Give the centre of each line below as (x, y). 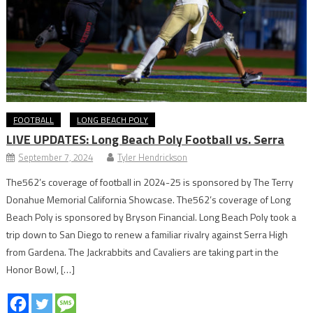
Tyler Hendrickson (153, 158)
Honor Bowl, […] (41, 270)
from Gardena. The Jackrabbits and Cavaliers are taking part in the (143, 252)
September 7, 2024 (56, 158)
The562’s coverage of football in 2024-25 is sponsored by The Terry (150, 182)
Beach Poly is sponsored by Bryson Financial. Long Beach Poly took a (152, 217)
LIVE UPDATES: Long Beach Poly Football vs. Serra (146, 140)
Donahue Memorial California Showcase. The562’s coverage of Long (149, 200)
